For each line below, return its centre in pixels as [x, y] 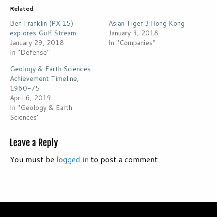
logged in [72, 159]
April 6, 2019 [31, 98]
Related [22, 9]
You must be [33, 159]
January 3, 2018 [133, 33]
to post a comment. [124, 159]
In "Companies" [132, 43]
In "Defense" [30, 53]
